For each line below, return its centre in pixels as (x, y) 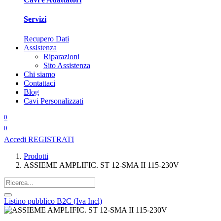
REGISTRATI (51, 140)
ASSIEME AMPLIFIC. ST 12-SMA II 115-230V (101, 165)
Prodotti (36, 156)
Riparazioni (61, 56)
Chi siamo (39, 74)
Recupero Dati (46, 38)
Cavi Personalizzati (54, 101)
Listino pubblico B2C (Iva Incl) (53, 201)
